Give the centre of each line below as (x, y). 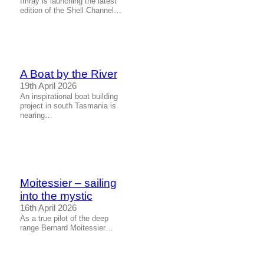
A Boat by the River (68, 74)
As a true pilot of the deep (64, 218)
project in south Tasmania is (68, 106)
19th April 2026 (48, 86)
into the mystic (56, 196)
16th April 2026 (48, 208)
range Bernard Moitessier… (66, 227)
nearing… (36, 115)
